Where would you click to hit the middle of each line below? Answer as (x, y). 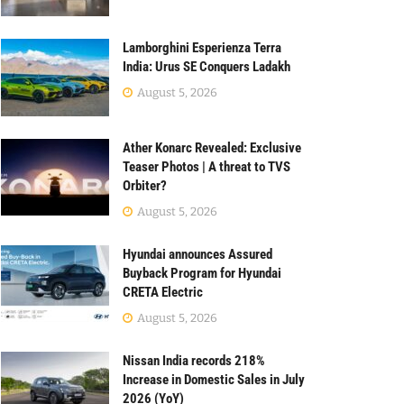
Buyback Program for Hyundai (202, 273)
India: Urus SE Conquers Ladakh (207, 66)
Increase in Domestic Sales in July (214, 379)
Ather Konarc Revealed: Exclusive (212, 147)
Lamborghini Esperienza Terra (202, 47)
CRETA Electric (163, 292)
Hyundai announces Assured (197, 254)
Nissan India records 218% (194, 360)
